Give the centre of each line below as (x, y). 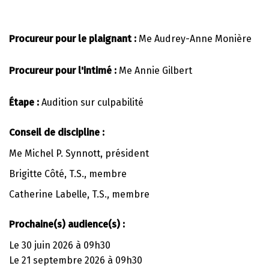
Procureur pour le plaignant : (74, 39)
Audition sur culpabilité (92, 103)
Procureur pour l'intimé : (64, 71)
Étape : (25, 103)
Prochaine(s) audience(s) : (67, 224)
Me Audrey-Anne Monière (195, 39)
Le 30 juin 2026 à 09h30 (60, 245)
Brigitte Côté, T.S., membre (68, 174)
